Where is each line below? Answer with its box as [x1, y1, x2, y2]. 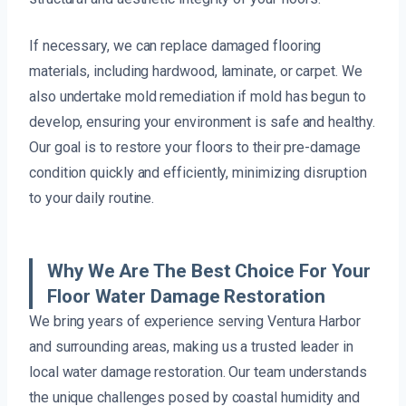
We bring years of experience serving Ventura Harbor [29, 312, 361, 330]
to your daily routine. [29, 188, 155, 207]
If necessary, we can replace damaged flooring [29, 36, 322, 54]
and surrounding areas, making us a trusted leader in [29, 337, 353, 355]
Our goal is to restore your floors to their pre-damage [29, 138, 361, 156]
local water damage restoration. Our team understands [29, 362, 367, 381]
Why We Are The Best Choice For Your [47, 259, 372, 282]
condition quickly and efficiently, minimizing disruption [29, 163, 367, 181]
